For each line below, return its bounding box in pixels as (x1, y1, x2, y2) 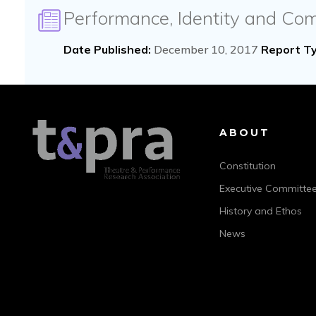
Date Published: (63, 42, 151, 56)
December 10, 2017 (151, 42, 261, 56)
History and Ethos (219, 205, 302, 217)
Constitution (219, 159, 276, 172)
